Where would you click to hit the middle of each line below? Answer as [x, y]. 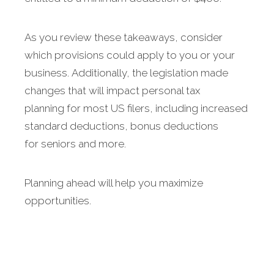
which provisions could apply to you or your [130, 55]
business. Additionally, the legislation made [126, 73]
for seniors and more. [75, 144]
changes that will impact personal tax [112, 91]
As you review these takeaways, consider [124, 38]
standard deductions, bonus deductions [121, 126]
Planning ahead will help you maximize [114, 183]
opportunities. [58, 201]
